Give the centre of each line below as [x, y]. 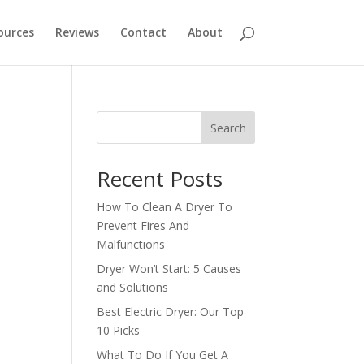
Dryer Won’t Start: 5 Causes [169, 269]
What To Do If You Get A [163, 355]
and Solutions [133, 287]
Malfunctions [131, 244]
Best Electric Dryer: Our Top [171, 312]
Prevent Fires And [143, 225]
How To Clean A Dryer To [165, 207]
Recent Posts [160, 179]
